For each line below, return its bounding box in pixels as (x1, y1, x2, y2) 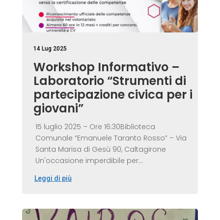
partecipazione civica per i (33, 86, 192, 103)
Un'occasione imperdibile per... (35, 156, 143, 166)
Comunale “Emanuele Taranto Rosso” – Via (35, 133, 187, 143)
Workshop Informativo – (33, 59, 180, 76)
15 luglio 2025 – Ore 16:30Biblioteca (35, 122, 155, 132)
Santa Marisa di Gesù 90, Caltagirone (35, 144, 166, 155)
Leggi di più (34, 174, 72, 183)
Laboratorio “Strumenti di (33, 73, 186, 89)
